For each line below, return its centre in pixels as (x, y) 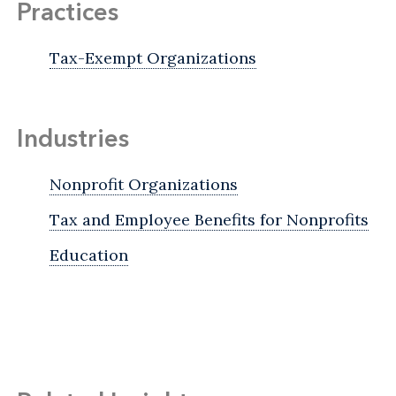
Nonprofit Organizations (144, 184)
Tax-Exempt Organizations (153, 57)
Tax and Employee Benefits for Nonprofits (209, 219)
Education (89, 255)
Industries (73, 137)
